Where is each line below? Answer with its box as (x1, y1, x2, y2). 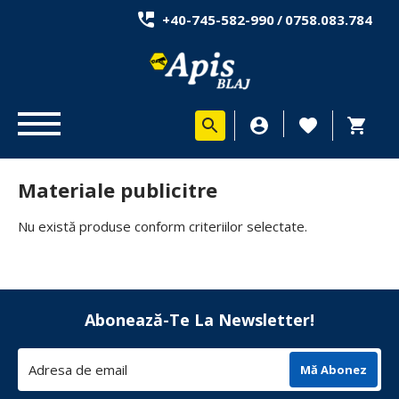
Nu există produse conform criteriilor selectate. (18, 217, 307, 235)
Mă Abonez (300, 362, 367, 378)
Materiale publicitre (18, 176, 217, 203)
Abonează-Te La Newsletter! (85, 309, 314, 330)
